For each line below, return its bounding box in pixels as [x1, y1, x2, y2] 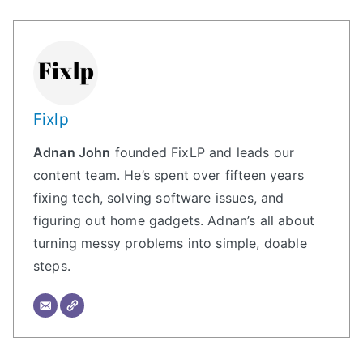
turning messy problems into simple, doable [33, 234, 307, 251]
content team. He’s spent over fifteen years [33, 166, 304, 183]
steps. [33, 257, 70, 274]
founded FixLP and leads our [110, 143, 295, 160]
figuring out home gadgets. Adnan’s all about [33, 211, 315, 228]
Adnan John [33, 143, 111, 160]
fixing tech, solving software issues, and [33, 189, 284, 206]
